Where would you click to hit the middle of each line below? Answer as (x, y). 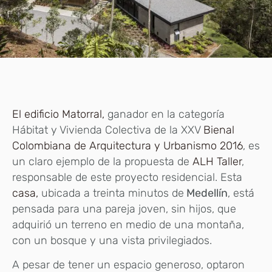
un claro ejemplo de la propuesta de (102, 161)
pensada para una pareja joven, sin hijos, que (124, 209)
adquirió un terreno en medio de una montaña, (128, 224)
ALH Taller (217, 161)
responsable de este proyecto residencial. (116, 177)
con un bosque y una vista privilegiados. (112, 240)
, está (241, 193)
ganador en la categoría (165, 114)
